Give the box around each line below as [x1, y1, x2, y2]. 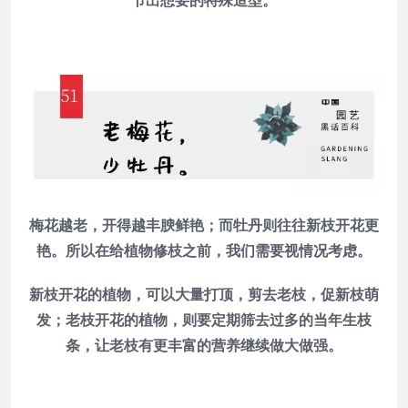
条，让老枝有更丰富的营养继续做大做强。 [66, 335, 342, 355]
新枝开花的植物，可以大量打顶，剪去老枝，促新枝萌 [29, 284, 379, 304]
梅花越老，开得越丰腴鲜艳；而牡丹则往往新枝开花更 [29, 215, 379, 235]
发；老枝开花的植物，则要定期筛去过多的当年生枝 [36, 310, 372, 330]
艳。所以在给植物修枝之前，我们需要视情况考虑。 [36, 240, 372, 260]
